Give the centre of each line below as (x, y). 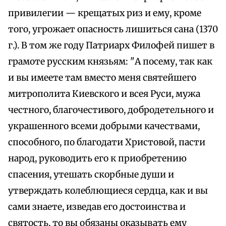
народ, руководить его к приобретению (97, 159)
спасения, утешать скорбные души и (91, 175)
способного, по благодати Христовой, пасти (107, 143)
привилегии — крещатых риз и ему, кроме (105, 13)
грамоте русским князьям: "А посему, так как (110, 62)
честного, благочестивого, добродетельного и (111, 110)
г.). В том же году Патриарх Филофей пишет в (111, 46)
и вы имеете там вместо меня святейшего (102, 78)
